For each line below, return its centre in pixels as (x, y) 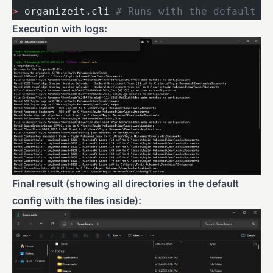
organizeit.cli (67, 11)
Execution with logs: (60, 28)
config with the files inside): (77, 200)
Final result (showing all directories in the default (126, 183)
